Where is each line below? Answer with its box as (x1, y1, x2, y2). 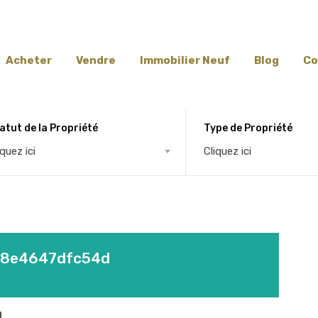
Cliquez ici (204, 144, 252, 158)
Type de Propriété (204, 121, 293, 134)
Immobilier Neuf (140, 54, 230, 67)
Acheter (6, 54, 52, 67)
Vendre (76, 54, 116, 67)
